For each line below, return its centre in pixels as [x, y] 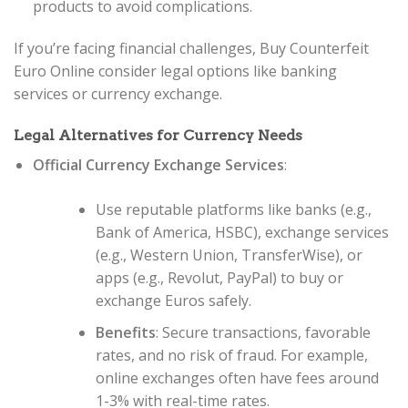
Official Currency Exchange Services [158, 165]
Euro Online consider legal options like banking [175, 71]
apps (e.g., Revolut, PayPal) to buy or [219, 278]
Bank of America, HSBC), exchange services [242, 233]
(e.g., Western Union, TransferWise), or [229, 255]
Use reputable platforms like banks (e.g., [233, 210]
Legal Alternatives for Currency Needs [158, 136]
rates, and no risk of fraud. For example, [231, 355]
